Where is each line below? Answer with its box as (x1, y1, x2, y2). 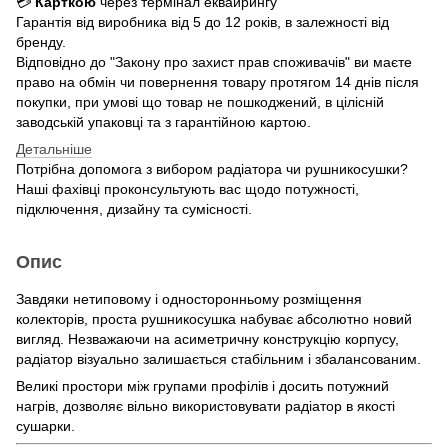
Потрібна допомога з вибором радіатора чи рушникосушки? (16, 160, 408, 177)
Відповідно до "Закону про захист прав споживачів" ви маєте (16, 53, 412, 70)
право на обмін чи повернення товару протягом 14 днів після (16, 73, 419, 90)
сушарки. (16, 417, 75, 434)
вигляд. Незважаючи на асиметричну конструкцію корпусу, (16, 330, 399, 347)
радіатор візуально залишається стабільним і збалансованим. (16, 350, 421, 367)
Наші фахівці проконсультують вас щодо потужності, (16, 180, 359, 197)
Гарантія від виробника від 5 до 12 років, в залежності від (16, 13, 389, 30)
